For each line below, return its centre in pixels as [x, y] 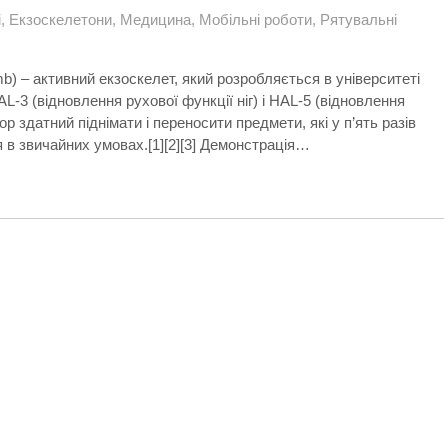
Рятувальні [358, 19]
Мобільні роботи [255, 19]
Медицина [155, 19]
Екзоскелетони [60, 19]
